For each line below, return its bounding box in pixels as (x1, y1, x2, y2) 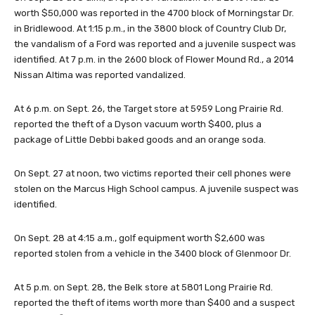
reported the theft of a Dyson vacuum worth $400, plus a (14, 118, 262, 129)
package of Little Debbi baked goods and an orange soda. (14, 134, 266, 145)
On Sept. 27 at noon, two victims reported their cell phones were (14, 167, 291, 179)
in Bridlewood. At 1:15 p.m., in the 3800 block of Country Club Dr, (14, 22, 286, 34)
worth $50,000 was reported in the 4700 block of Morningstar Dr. (14, 7, 294, 18)
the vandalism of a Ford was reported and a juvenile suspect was (14, 38, 296, 49)
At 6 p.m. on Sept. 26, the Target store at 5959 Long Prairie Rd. (14, 103, 283, 114)
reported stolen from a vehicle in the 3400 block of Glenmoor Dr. (14, 247, 291, 259)
